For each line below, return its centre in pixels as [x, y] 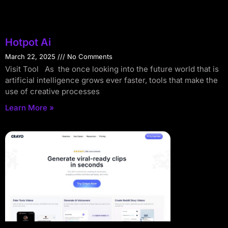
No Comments [89, 57]
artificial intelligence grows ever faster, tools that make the [111, 80]
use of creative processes [52, 92]
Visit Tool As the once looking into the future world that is [112, 69]
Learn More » [30, 108]
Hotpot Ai [28, 42]
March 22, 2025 [31, 57]
